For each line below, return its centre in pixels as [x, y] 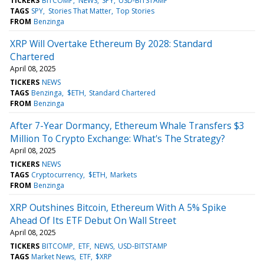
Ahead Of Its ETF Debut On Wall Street [93, 220]
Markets [123, 174]
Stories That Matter [80, 11]
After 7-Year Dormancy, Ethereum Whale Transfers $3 [127, 125]
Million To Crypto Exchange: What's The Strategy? [118, 138]
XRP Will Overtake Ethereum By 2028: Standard [111, 43]
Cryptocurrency [57, 174]
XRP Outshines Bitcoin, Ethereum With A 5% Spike [118, 207]
